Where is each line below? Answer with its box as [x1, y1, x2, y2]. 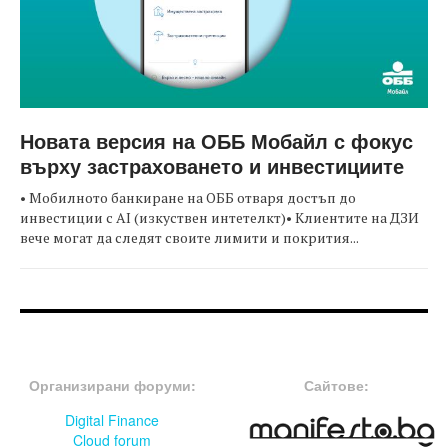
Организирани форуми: [28, 375, 196, 395]
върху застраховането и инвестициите [20, 151, 404, 180]
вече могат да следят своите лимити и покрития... [20, 228, 359, 247]
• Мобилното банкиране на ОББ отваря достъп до [20, 188, 356, 207]
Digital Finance [65, 410, 159, 430]
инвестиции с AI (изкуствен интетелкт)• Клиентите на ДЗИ [20, 208, 419, 227]
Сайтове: [303, 375, 369, 395]
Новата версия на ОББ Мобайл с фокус [20, 126, 413, 155]
